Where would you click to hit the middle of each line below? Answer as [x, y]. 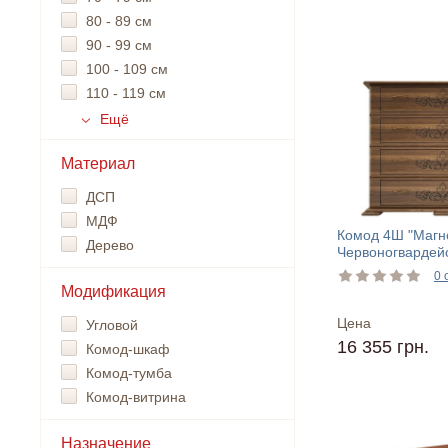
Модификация [113, 291]
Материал [98, 163]
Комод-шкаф [128, 349]
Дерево [110, 245]
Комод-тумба [129, 373]
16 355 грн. [383, 347]
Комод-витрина [136, 397]
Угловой [112, 325]
